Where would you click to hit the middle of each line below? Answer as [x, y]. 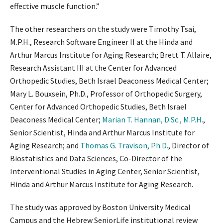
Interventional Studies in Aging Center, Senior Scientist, [105, 171]
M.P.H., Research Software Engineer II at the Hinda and [101, 42]
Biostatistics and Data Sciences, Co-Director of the [96, 158]
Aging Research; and [45, 145]
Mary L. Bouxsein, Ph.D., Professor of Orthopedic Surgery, [106, 93]
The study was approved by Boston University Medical [100, 207]
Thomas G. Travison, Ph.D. [124, 145]
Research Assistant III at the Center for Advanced [93, 67]
